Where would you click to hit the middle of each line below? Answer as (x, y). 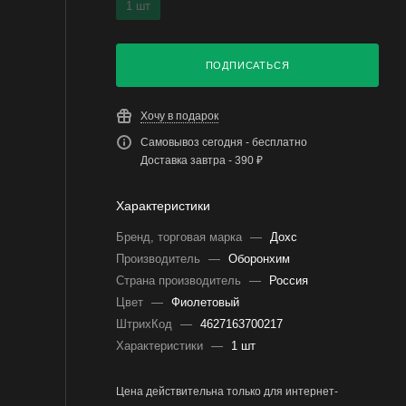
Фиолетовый (205, 302)
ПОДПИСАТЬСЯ (247, 65)
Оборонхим (259, 259)
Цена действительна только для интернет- (227, 391)
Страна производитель (180, 280)
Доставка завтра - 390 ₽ (202, 160)
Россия (289, 280)
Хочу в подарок (179, 116)
